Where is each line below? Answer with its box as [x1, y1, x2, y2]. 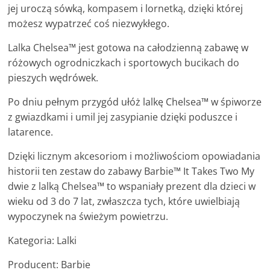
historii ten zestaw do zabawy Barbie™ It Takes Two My [8, 165, 255, 178]
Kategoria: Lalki [8, 234, 77, 248]
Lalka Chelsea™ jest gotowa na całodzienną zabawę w [8, 41, 249, 55]
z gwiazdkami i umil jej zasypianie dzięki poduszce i [8, 110, 238, 124]
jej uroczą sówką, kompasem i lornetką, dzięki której [8, 2, 243, 16]
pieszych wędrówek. [8, 71, 99, 85]
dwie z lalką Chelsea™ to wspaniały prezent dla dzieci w [8, 180, 256, 193]
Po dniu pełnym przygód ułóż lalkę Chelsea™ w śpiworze [8, 95, 262, 109]
